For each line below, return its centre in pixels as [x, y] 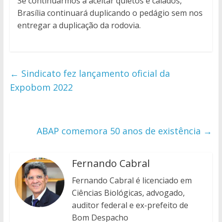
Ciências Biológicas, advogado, [128, 193]
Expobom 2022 [41, 87]
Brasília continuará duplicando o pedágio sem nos [110, 13]
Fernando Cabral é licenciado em [132, 181]
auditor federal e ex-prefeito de [130, 205]
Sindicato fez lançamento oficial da [94, 74]
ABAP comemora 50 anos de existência [120, 131]
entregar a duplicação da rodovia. [79, 26]
